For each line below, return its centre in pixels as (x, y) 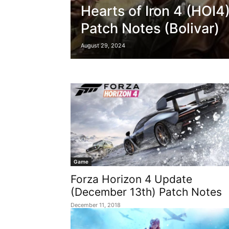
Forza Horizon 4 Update (131, 179)
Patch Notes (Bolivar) (150, 28)
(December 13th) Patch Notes (146, 192)
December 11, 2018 (96, 205)
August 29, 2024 (103, 45)
